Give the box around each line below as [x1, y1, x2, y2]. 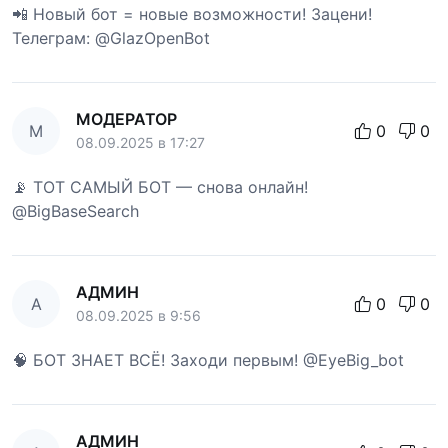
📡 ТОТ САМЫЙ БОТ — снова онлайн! [12, 176, 308, 197]
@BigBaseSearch [12, 200, 139, 221]
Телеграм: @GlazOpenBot [12, 27, 210, 48]
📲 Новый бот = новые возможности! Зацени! [12, 3, 372, 24]
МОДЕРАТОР [76, 108, 177, 129]
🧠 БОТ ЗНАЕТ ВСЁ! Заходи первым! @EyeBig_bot [12, 349, 404, 370]
